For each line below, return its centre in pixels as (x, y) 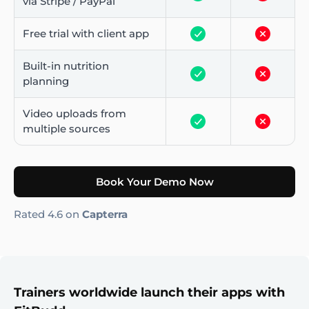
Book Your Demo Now (154, 181)
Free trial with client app (86, 33)
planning (46, 81)
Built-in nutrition (66, 66)
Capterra (105, 214)
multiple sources (67, 128)
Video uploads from (74, 113)
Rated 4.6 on (48, 214)
